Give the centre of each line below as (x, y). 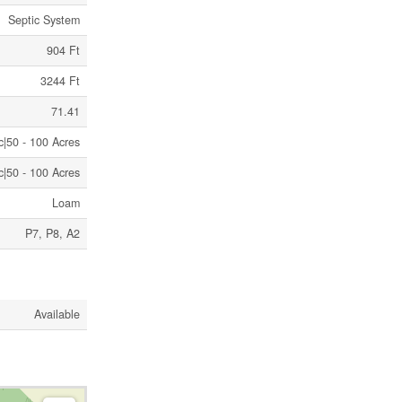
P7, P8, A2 (52, 233)
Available (57, 314)
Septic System (44, 20)
